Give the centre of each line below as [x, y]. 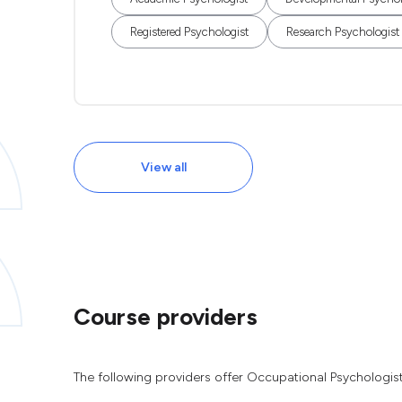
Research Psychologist [343, 32]
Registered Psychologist [189, 32]
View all [163, 167]
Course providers [166, 317]
